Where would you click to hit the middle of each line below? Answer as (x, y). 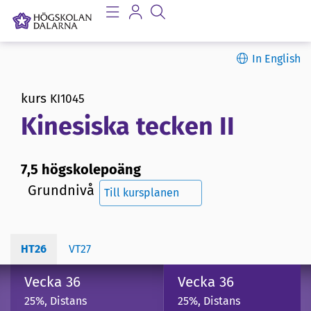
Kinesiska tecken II (128, 127)
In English (276, 59)
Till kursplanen (142, 193)
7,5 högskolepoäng (81, 170)
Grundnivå (61, 191)
